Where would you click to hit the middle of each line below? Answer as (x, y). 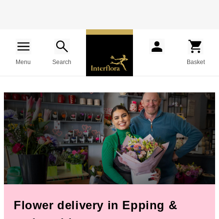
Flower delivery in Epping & (96, 205)
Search (62, 62)
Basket (196, 62)
